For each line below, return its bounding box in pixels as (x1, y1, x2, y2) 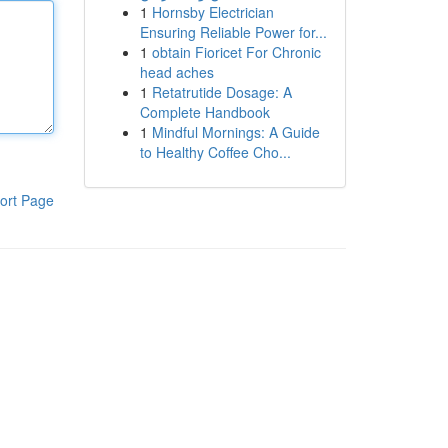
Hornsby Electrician (151, 2, 274, 22)
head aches (139, 62, 214, 82)
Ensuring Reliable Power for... (139, 22, 327, 42)
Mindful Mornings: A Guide (151, 122, 320, 142)
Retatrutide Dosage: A (151, 82, 292, 102)
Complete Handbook (139, 102, 270, 122)
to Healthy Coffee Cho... (139, 142, 291, 162)
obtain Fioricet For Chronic (151, 42, 321, 62)
